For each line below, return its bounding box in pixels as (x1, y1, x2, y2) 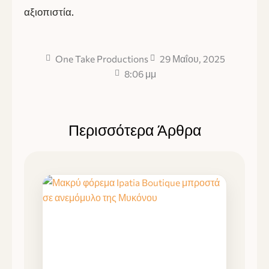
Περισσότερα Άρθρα (68, 121, 201, 139)
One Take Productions (55, 52, 148, 64)
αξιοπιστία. (24, 5, 74, 19)
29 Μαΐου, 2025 (160, 52, 225, 64)
